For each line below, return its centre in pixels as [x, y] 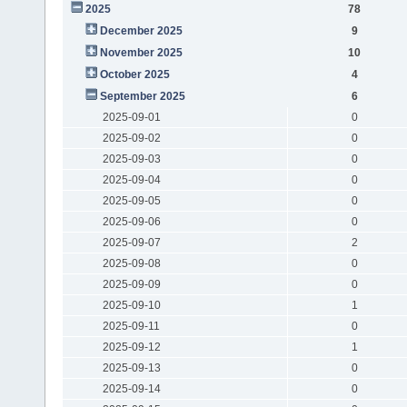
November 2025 [141, 52]
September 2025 [142, 96]
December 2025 [141, 30]
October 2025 [134, 74]
